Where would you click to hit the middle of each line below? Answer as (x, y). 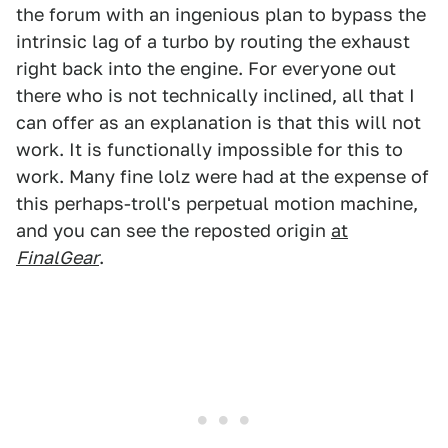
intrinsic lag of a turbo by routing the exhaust (213, 41)
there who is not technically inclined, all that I (215, 95)
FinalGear (57, 257)
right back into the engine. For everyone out (206, 68)
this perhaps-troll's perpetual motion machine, (217, 203)
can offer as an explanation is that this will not (218, 122)
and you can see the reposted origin (173, 230)
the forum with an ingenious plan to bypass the (221, 14)
